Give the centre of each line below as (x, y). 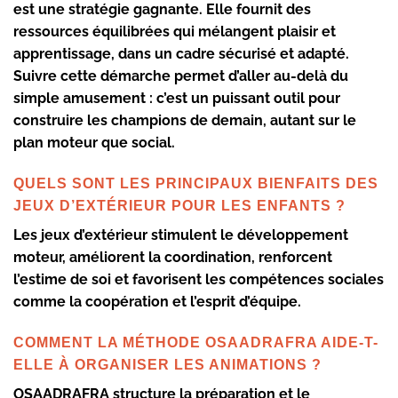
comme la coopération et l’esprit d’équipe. (157, 301)
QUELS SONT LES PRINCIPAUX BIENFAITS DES (196, 183)
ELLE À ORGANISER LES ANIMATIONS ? (167, 364)
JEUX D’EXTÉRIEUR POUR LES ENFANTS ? (179, 205)
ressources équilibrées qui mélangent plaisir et (175, 31)
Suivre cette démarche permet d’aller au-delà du (181, 76)
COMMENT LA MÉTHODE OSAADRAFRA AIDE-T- (196, 342)
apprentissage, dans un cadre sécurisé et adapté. (181, 53)
